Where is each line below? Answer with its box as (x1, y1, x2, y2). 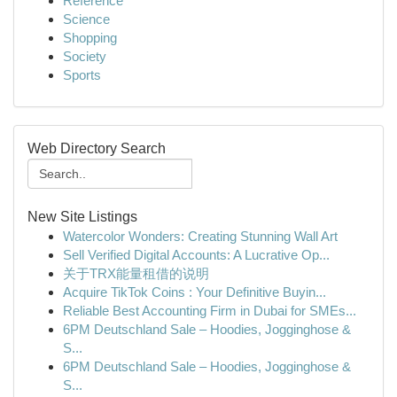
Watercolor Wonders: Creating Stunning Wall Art (63, 229, 338, 244)
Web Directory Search (27, 141, 166, 156)
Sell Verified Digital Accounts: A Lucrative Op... (63, 247, 330, 262)
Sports (63, 67, 101, 82)
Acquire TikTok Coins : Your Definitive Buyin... (63, 284, 326, 300)
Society (63, 49, 106, 64)
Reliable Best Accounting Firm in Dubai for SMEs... (63, 303, 356, 318)
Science (63, 12, 110, 27)
